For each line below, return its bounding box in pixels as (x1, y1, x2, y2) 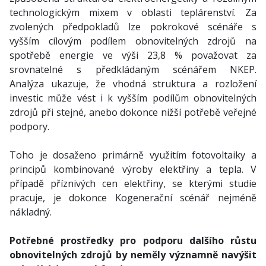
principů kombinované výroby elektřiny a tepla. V (9, 163, 256, 176)
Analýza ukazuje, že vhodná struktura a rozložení (9, 77, 256, 90)
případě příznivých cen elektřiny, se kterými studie (9, 177, 256, 190)
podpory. (9, 120, 49, 133)
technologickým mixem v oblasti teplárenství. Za (9, 6, 256, 19)
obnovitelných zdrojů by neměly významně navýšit (9, 248, 256, 261)
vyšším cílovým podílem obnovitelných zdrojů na (9, 34, 256, 47)
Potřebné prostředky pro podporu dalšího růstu (9, 234, 256, 247)
